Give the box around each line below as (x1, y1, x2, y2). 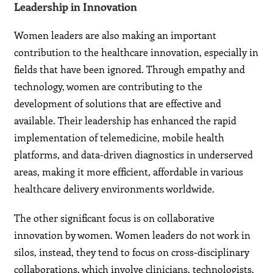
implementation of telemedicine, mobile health (14, 131, 225, 144)
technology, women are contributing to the (14, 80, 203, 93)
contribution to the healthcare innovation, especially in (14, 46, 259, 59)
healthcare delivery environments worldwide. (14, 182, 215, 196)
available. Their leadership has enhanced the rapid (14, 114, 237, 127)
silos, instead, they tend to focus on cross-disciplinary (14, 246, 250, 259)
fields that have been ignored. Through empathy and (14, 63, 246, 76)
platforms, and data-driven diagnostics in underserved (14, 148, 253, 161)
